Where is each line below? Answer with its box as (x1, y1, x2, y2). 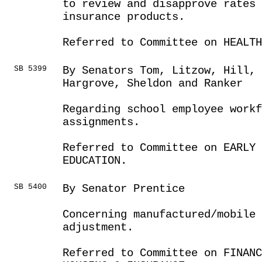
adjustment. (63, 221, 133, 234)
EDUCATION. (63, 154, 127, 167)
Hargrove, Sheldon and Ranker (63, 77, 243, 90)
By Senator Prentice (63, 182, 185, 195)
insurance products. (63, 11, 185, 23)
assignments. (63, 116, 140, 129)
